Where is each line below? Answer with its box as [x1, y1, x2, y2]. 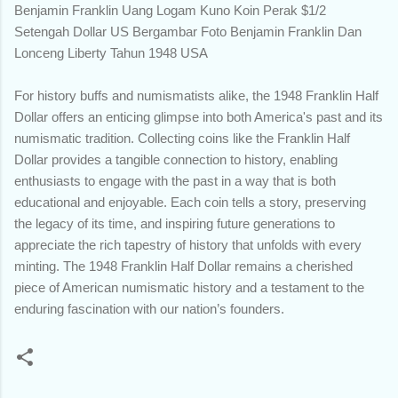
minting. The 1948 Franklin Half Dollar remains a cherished [14, 258, 353, 274]
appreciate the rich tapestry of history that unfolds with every [14, 236, 362, 252]
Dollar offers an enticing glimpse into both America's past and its [14, 108, 383, 124]
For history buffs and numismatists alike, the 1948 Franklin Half [14, 87, 378, 103]
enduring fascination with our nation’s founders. [14, 300, 284, 316]
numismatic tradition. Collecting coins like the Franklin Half [14, 130, 350, 146]
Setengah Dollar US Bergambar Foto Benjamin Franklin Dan [14, 23, 362, 39]
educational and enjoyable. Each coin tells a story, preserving [14, 194, 366, 210]
